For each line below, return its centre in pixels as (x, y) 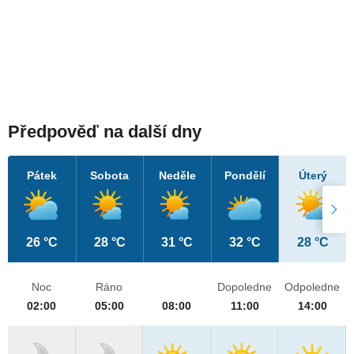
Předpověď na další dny (105, 132)
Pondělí (245, 176)
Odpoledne (313, 287)
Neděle (177, 176)
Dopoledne (245, 287)
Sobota (110, 176)
